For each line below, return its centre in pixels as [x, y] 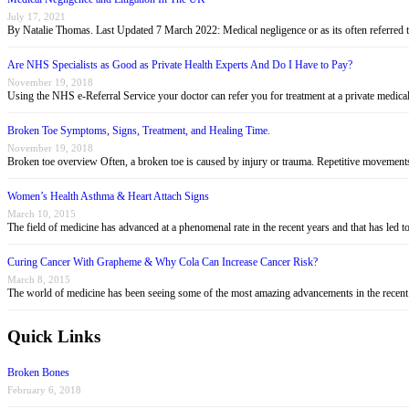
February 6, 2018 [44, 390]
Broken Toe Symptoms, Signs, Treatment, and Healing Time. [139, 130]
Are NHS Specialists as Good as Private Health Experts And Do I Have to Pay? [180, 64]
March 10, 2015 [42, 213]
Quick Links [54, 337]
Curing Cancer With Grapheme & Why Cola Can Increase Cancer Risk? [163, 262]
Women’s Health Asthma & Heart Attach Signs [108, 196]
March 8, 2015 [39, 279]
